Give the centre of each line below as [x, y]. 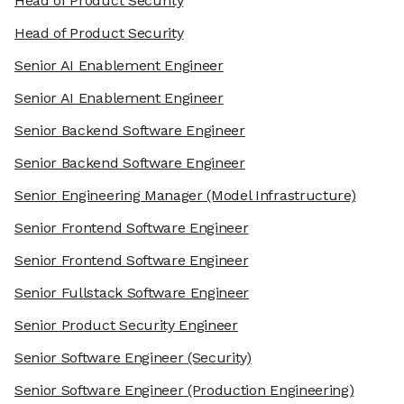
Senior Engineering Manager [109, 196]
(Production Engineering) [269, 390]
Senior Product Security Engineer [126, 326]
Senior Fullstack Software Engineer [132, 293]
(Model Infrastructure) [279, 196]
